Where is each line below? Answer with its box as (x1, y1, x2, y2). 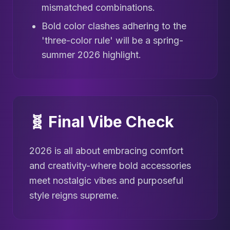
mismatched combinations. (42, 2, 155, 13)
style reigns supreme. (29, 190, 119, 201)
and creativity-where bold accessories (29, 160, 191, 171)
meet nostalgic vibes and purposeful (29, 175, 183, 186)
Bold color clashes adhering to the (42, 21, 186, 32)
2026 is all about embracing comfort (29, 145, 183, 157)
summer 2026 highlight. (42, 49, 141, 61)
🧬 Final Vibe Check (29, 112, 174, 131)
